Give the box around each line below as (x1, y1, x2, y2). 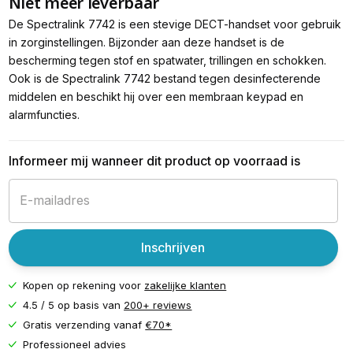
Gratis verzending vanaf (23, 318, 146, 331)
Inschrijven (141, 240, 206, 256)
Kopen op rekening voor (23, 278, 145, 292)
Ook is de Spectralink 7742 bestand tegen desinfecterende (8, 71, 321, 85)
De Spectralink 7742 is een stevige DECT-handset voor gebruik (8, 17, 341, 31)
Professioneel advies (23, 337, 127, 351)
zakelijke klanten (144, 278, 227, 292)
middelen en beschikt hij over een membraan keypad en (8, 89, 303, 103)
